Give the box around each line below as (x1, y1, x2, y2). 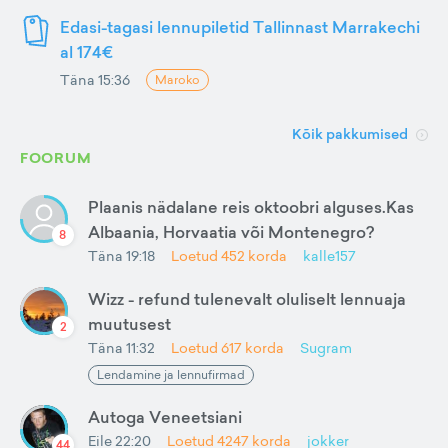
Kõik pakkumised (292, 124, 408, 145)
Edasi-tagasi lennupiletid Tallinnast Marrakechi (60, 16, 420, 39)
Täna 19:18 (88, 246, 155, 266)
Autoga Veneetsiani (88, 406, 242, 429)
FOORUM (20, 148, 92, 169)
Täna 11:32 (88, 338, 155, 358)
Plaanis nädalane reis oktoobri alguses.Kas (88, 196, 414, 219)
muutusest (88, 313, 171, 336)
